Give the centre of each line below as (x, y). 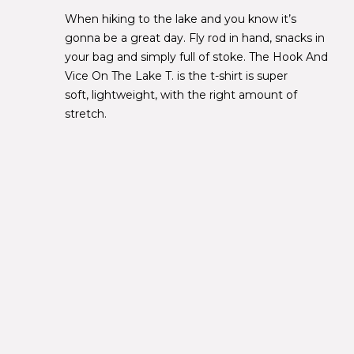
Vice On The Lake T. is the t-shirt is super (176, 76)
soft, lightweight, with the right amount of (181, 95)
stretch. (86, 114)
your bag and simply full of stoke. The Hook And (196, 57)
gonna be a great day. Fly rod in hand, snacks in (195, 38)
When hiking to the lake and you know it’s (181, 19)
